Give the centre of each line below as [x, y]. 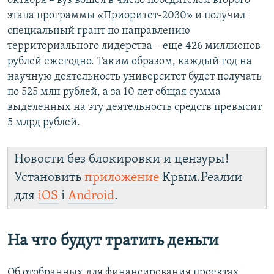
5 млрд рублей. [44, 123]
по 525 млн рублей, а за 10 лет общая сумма [114, 92]
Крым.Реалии [201, 178]
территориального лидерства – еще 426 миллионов [134, 46]
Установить [49, 178]
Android [91, 196]
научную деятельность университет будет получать [135, 77]
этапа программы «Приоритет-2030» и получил [126, 16]
